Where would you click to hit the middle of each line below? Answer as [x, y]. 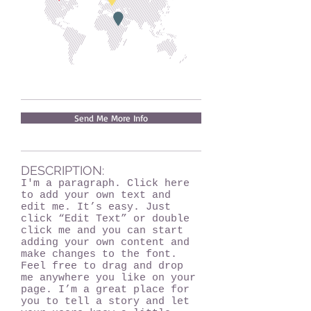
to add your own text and [96, 195]
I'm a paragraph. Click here [105, 184]
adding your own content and [105, 243]
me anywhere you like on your [108, 278]
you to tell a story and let [105, 302]
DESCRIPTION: [62, 170]
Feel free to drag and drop [102, 266]
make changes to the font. [99, 254]
